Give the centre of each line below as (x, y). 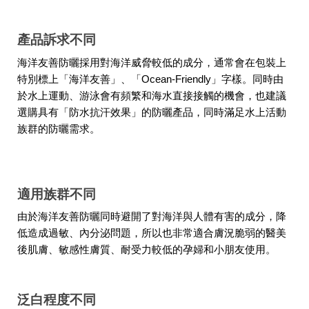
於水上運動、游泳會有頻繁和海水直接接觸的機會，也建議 (152, 96)
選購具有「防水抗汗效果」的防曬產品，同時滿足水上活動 (152, 112)
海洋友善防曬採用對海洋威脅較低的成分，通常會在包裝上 (152, 62)
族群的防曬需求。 (59, 129)
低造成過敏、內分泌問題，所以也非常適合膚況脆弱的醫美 (152, 233)
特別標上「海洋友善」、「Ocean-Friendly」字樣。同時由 (150, 79)
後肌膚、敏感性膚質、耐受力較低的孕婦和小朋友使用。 (147, 250)
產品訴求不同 (57, 40)
